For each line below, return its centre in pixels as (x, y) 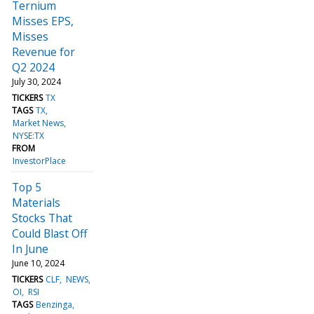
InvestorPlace (40, 161)
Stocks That (42, 218)
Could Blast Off (50, 233)
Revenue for (43, 52)
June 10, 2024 (38, 263)
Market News (39, 123)
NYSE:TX (29, 135)
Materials (36, 202)
